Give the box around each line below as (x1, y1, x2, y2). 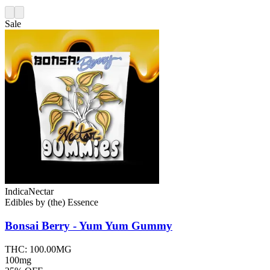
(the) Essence (48, 197, 98, 208)
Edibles (5, 197, 33, 208)
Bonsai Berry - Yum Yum (5, 219, 128, 232)
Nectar (28, 186, 54, 197)
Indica (5, 186, 28, 197)
